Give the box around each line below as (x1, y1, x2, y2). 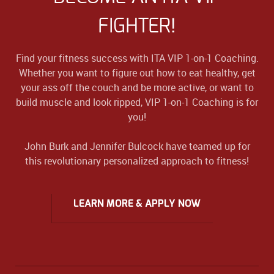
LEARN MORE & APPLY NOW (73, 198, 201, 209)
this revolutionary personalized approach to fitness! (25, 154, 249, 168)
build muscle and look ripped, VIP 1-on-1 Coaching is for (16, 95, 258, 109)
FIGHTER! (98, 16, 176, 36)
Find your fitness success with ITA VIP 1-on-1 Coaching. (15, 51, 259, 65)
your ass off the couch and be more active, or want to (20, 80, 254, 94)
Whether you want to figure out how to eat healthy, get (18, 65, 256, 80)
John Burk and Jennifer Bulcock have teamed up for (24, 139, 250, 153)
